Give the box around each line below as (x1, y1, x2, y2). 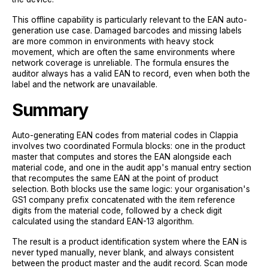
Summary (12, 99, 88, 120)
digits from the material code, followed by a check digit (12, 205, 222, 215)
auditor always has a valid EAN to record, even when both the (12, 68, 250, 78)
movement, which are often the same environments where (12, 47, 235, 57)
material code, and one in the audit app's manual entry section (12, 162, 251, 172)
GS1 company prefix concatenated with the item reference (12, 194, 235, 205)
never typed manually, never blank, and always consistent (12, 247, 234, 257)
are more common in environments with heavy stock (12, 36, 214, 46)
